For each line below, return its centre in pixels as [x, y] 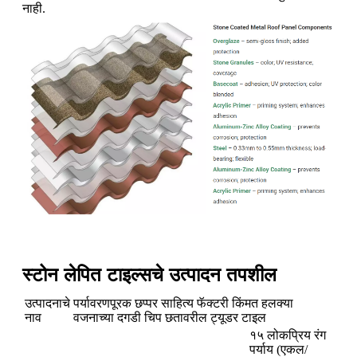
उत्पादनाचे [47, 304]
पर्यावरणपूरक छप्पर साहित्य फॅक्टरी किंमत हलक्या [183, 304]
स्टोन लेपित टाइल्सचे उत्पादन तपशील [149, 275]
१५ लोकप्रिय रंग [288, 335]
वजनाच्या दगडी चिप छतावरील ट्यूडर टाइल [170, 318]
